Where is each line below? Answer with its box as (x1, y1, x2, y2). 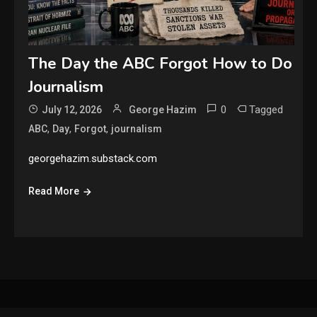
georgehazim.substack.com (28, 152, 158, 166)
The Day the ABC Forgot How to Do (28, 53, 293, 75)
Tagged (249, 103, 284, 117)
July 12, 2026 (42, 104, 103, 116)
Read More (28, 185, 80, 197)
